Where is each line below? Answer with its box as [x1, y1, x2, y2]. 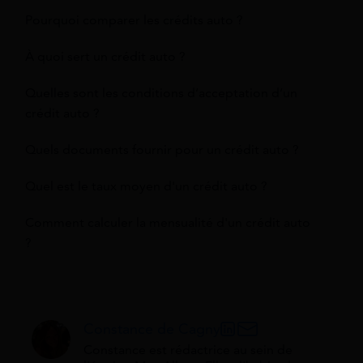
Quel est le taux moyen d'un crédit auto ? [25, 178, 267, 195]
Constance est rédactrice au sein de [83, 342, 293, 359]
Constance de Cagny [83, 320, 220, 339]
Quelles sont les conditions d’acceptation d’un [25, 85, 297, 102]
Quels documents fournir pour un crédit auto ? [25, 142, 299, 159]
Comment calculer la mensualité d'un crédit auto [25, 215, 310, 232]
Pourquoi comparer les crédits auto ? [25, 12, 243, 29]
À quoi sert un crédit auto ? [25, 49, 186, 66]
